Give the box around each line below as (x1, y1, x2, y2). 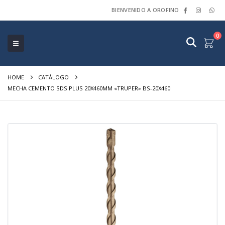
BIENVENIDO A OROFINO (111, 6, 179, 14)
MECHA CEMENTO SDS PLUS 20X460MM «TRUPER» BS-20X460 (7, 84, 170, 92)
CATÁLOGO (38, 73, 69, 81)
